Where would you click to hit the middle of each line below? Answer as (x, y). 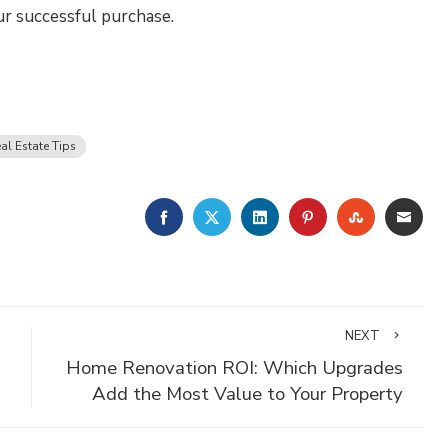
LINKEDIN (303, 216)
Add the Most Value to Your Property (247, 394)
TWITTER (258, 216)
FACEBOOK (213, 216)
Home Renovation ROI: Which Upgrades (234, 368)
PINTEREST (360, 216)
